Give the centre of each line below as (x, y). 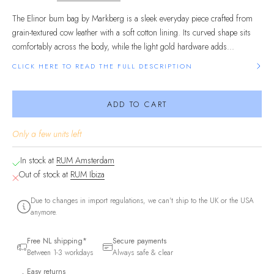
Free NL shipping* (57, 241)
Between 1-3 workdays (60, 253)
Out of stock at (45, 175)
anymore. (43, 213)
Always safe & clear (143, 253)
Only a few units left (47, 134)
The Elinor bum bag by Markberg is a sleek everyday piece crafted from (132, 19)
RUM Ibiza (87, 175)
